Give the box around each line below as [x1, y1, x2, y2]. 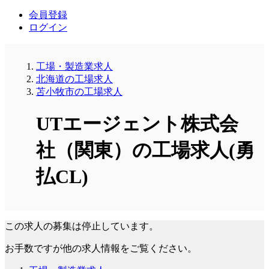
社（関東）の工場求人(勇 [36, 139, 255, 162]
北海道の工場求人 [36, 73, 113, 84]
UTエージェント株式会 [36, 113, 238, 135]
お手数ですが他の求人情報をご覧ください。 [5, 243, 197, 253]
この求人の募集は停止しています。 [5, 220, 159, 231]
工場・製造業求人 [36, 61, 113, 71]
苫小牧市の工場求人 [36, 86, 122, 97]
